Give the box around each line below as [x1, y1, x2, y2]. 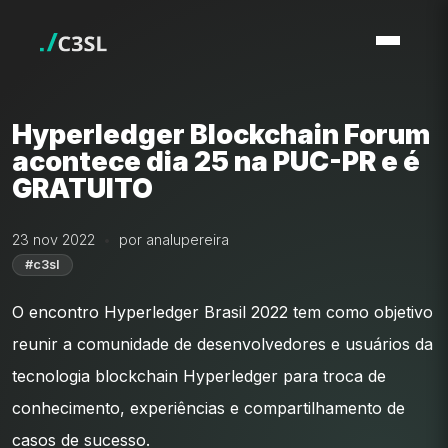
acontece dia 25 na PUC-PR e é [12, 145, 420, 178]
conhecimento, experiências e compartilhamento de [12, 398, 405, 418]
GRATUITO [12, 172, 153, 205]
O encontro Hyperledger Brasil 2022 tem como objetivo [12, 302, 433, 322]
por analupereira [119, 231, 229, 248]
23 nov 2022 [12, 231, 95, 248]
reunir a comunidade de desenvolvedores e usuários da [12, 334, 433, 354]
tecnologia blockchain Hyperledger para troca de [12, 366, 386, 386]
